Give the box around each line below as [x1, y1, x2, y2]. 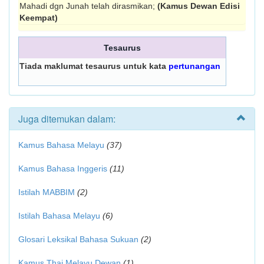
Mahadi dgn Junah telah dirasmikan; [19, 1, 157, 11]
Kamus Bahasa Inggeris [18, 164, 107, 173]
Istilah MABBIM [18, 187, 75, 197]
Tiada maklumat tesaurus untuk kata [19, 61, 169, 71]
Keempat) [19, 13, 58, 22]
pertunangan [169, 61, 220, 71]
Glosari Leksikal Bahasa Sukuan [18, 235, 138, 244]
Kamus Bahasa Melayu [18, 140, 107, 150]
